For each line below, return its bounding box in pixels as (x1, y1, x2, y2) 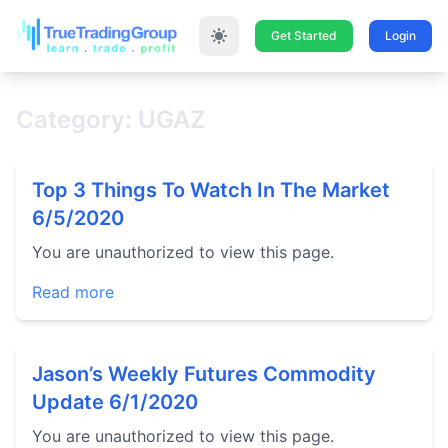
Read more (32, 282, 114, 302)
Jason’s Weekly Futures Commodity (32, 362, 376, 386)
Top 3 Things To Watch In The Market (32, 178, 390, 202)
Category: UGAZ (16, 105, 206, 134)
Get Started (271, 28, 337, 43)
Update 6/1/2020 (32, 390, 198, 414)
